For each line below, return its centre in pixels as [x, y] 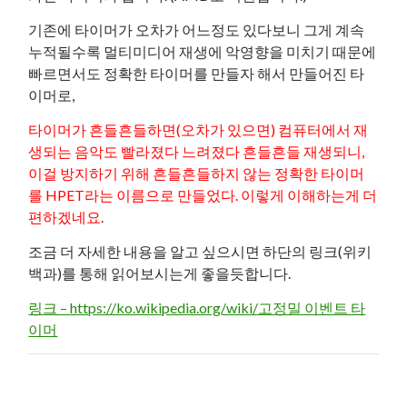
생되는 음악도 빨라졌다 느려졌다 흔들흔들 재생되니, [197, 151]
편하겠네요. [66, 217]
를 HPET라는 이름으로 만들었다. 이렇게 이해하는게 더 [203, 195]
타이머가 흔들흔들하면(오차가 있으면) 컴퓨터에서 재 [199, 129]
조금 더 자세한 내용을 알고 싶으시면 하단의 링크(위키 [200, 251]
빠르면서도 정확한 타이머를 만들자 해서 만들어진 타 [197, 73]
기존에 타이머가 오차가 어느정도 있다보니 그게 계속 [197, 30]
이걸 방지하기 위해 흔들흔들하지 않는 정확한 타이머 [197, 173]
